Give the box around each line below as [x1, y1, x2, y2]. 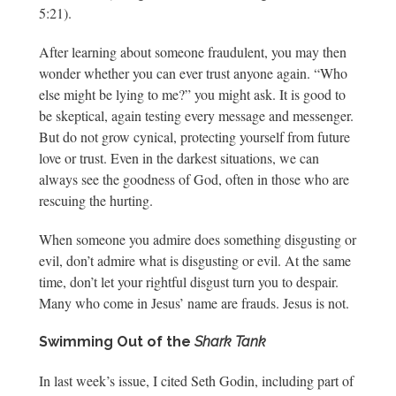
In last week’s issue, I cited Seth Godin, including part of [39, 371, 354, 390]
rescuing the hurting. [39, 191, 153, 209]
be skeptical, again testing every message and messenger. [39, 106, 354, 125]
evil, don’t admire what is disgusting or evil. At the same [39, 251, 351, 270]
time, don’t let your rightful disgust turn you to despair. [39, 272, 339, 291]
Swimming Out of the [39, 333, 194, 350]
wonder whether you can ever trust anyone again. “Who [39, 64, 347, 82]
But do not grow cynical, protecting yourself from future [39, 127, 350, 146]
